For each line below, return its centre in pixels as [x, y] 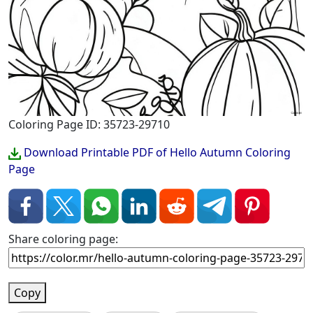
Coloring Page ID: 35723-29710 [89, 124]
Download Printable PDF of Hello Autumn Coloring [156, 152]
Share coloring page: [63, 239]
